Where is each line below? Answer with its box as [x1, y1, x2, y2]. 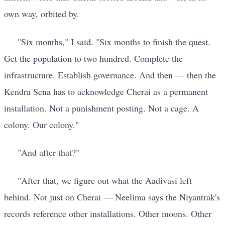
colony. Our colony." [4, 118, 79, 131]
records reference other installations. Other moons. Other [4, 207, 211, 219]
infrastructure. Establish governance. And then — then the [4, 68, 216, 81]
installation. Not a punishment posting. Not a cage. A [4, 101, 199, 114]
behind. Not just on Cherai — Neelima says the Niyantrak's [4, 190, 220, 203]
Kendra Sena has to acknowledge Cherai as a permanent [4, 85, 208, 97]
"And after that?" [18, 146, 79, 159]
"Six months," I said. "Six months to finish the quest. [18, 35, 210, 48]
